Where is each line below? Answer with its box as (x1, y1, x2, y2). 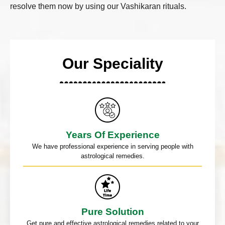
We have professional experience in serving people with (32, 142, 193, 150)
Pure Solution (81, 206, 144, 217)
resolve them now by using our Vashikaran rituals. (10, 2, 186, 11)
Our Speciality (62, 55, 163, 72)
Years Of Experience (65, 129, 160, 140)
